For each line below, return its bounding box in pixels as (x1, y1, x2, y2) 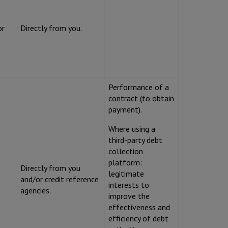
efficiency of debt (108, 213, 168, 224)
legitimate (108, 168, 144, 179)
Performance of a (108, 82, 169, 93)
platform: (108, 157, 142, 168)
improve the (108, 191, 150, 202)
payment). (108, 104, 142, 115)
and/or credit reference (20, 174, 99, 185)
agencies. (20, 185, 51, 196)
